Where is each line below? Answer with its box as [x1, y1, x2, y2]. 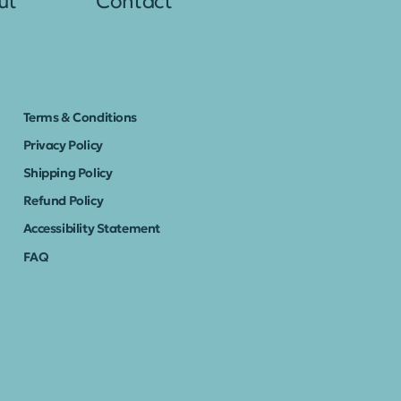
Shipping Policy [22, 164, 113, 181]
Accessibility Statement [22, 220, 160, 237]
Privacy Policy [22, 136, 103, 153]
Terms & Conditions [22, 108, 137, 125]
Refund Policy [22, 192, 104, 209]
